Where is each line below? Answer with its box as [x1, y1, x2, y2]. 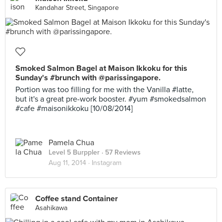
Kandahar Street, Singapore [35, 3, 119, 12]
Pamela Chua [49, 138, 94, 148]
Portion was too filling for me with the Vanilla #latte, [15, 85, 194, 95]
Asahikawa [35, 204, 67, 212]
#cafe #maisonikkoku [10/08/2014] [15, 104, 133, 113]
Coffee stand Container [35, 194, 118, 204]
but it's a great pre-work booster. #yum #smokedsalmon [15, 94, 206, 104]
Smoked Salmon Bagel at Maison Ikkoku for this [15, 63, 187, 73]
